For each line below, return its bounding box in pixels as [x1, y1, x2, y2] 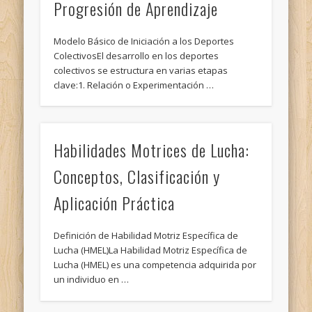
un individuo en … [54, 273, 130, 286]
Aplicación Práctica [54, 190, 175, 216]
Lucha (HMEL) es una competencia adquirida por [54, 258, 257, 272]
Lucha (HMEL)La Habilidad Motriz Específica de [54, 244, 248, 257]
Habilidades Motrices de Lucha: [54, 137, 250, 163]
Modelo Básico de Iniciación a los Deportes [54, 34, 235, 47]
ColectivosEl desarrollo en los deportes [54, 49, 219, 62]
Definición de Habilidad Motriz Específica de [54, 229, 239, 242]
